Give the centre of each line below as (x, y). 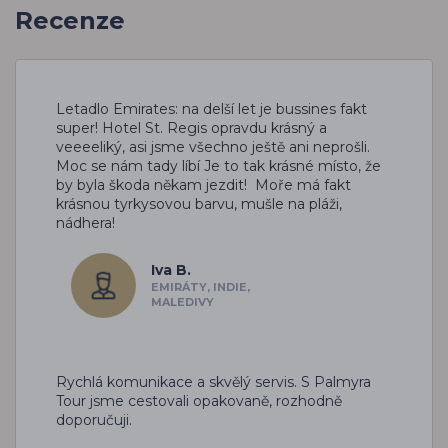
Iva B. (171, 270)
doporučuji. (94, 420)
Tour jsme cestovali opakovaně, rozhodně (199, 401)
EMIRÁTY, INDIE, (200, 287)
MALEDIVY (182, 302)
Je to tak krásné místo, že (292, 166)
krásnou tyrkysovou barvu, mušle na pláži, (199, 204)
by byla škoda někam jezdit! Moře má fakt (203, 185)
